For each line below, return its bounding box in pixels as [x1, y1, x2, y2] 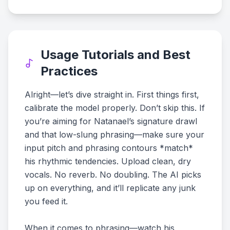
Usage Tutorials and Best [40, 47, 190, 62]
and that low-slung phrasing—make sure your [25, 129, 204, 140]
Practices [40, 64, 98, 79]
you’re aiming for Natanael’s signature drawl [25, 116, 197, 126]
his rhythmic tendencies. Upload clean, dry [25, 156, 191, 166]
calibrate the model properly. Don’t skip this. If [25, 103, 205, 113]
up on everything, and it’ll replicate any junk [25, 183, 196, 193]
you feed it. [25, 196, 68, 206]
